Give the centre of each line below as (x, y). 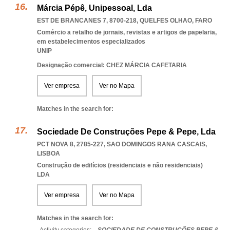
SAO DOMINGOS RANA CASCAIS (156, 144)
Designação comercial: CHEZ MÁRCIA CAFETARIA (112, 65)
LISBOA (49, 154)
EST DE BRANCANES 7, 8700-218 (87, 21)
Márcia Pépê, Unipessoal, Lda (94, 8)
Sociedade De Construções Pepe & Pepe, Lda (126, 132)
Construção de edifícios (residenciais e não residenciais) (120, 165)
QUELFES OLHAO (166, 21)
